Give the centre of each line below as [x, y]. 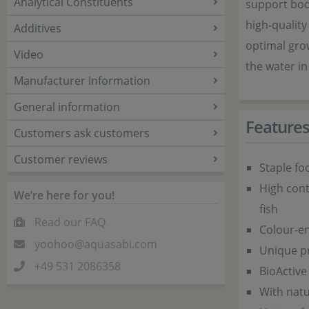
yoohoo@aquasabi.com [96, 244]
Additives [38, 28]
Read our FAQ [70, 222]
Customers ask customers [82, 133]
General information [67, 107]
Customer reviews [61, 159]
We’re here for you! [64, 195]
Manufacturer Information [82, 81]
